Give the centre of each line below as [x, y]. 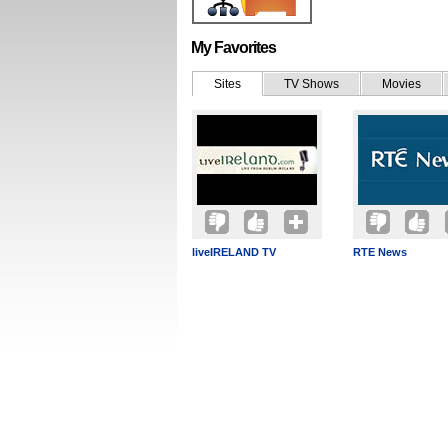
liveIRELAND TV [234, 252]
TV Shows [311, 84]
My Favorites [233, 47]
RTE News [380, 252]
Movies [401, 84]
